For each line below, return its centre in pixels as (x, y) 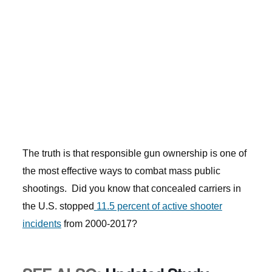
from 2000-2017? (99, 224)
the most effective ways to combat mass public (121, 171)
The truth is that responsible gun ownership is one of (134, 153)
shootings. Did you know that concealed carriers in (131, 189)
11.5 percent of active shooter (158, 206)
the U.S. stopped (58, 206)
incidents (42, 224)
